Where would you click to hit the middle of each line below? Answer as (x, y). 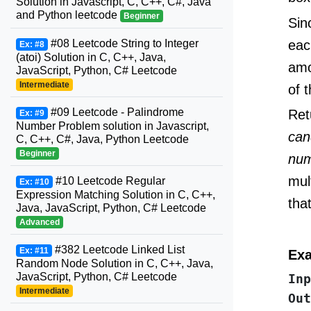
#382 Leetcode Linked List (118, 250)
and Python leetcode (68, 15)
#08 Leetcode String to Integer (123, 43)
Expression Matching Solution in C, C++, (116, 195)
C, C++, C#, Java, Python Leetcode (102, 139)
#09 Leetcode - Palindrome (116, 112)
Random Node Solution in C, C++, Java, (115, 263)
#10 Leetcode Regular (109, 181)
